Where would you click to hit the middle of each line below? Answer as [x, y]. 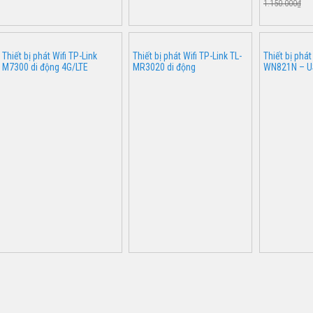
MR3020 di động [164, 67]
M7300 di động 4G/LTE [45, 67]
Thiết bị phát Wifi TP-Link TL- [187, 56]
